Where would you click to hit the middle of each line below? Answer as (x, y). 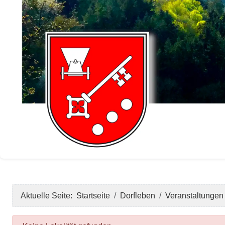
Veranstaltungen (194, 196)
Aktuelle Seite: (48, 196)
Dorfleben (138, 196)
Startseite (93, 196)
